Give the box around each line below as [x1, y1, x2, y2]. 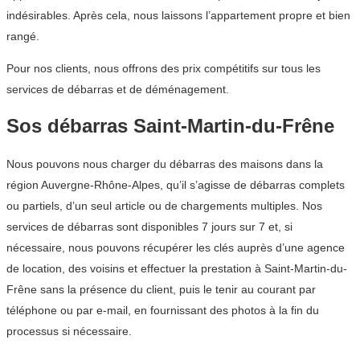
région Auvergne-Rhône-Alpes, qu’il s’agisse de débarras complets [6, 178, 345, 192]
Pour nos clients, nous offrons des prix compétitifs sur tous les [6, 61, 321, 75]
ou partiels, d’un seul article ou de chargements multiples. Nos [6, 199, 322, 213]
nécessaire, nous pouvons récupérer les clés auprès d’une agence [6, 241, 345, 255]
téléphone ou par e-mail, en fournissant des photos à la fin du [6, 304, 319, 317]
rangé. [6, 29, 39, 43]
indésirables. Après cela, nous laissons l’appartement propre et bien [6, 8, 350, 22]
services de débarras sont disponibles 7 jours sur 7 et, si [6, 220, 292, 234]
